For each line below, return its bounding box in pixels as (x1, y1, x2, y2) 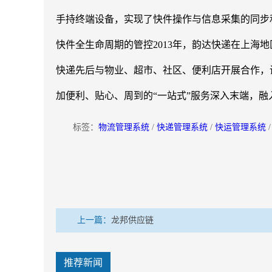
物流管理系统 (98, 123, 152, 132)
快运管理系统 (215, 123, 266, 132)
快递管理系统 (154, 123, 208, 132)
